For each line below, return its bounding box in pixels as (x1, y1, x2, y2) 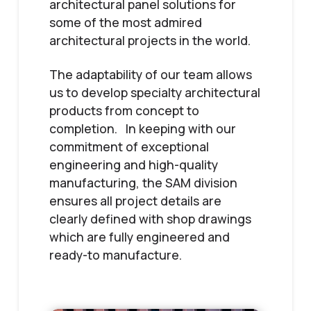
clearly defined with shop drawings (49, 210, 251, 227)
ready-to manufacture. (49, 246, 182, 263)
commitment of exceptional (49, 137, 209, 155)
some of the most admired (49, 13, 202, 31)
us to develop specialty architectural (49, 83, 260, 101)
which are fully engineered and (49, 228, 230, 245)
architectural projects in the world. (49, 31, 251, 49)
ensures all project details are (49, 192, 221, 209)
